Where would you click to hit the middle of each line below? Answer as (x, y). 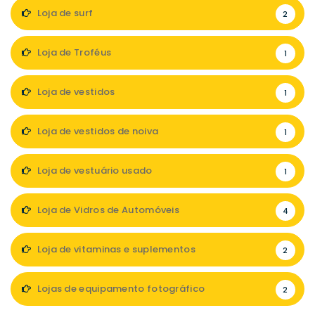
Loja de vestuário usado (94, 171)
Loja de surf (64, 13)
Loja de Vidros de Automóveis (107, 210)
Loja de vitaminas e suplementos (115, 249)
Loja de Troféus (73, 52)
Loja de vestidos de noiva (97, 131)
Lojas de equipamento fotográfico (120, 289)
